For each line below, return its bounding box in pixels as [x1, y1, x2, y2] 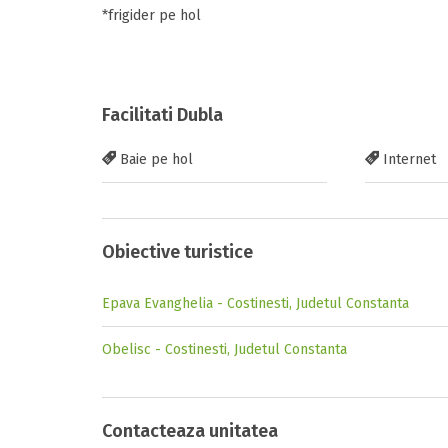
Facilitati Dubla [102, 104, 223, 126]
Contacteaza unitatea [102, 420, 278, 442]
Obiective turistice [102, 241, 253, 263]
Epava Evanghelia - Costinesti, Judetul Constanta [102, 295, 409, 312]
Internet [378, 151, 436, 168]
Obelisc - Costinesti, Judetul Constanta [102, 341, 347, 358]
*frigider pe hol [102, 7, 201, 24]
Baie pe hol [116, 151, 193, 168]
